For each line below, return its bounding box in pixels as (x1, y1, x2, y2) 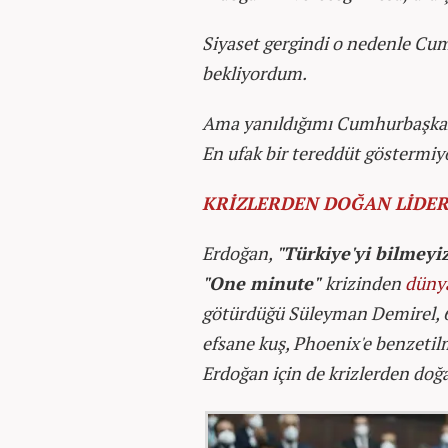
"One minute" (202, 271, 325, 295)
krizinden (325, 271, 405, 295)
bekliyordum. (202, 61, 307, 85)
